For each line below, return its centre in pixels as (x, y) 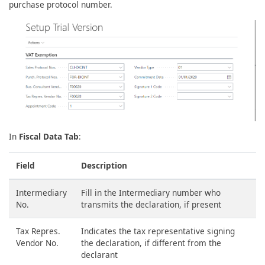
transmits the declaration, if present (151, 204)
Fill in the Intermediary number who (151, 192)
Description (104, 165)
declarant (99, 254)
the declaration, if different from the (151, 243)
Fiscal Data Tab (49, 136)
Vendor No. (37, 243)
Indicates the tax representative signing (158, 231)
